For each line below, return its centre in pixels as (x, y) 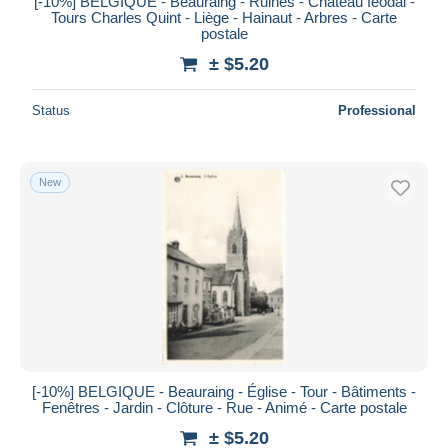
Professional (377, 110)
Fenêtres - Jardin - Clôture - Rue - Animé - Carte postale (224, 407)
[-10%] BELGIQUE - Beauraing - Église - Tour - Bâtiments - (224, 391)
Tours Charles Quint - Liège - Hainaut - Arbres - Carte (224, 17)
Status (51, 110)
